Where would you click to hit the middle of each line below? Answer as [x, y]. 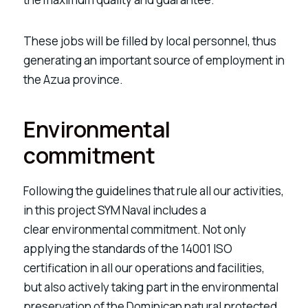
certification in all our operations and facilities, [144, 267]
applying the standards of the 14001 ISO [128, 248]
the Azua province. [73, 80]
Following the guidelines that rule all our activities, [154, 190]
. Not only [222, 229]
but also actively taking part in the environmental [151, 287]
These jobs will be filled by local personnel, [138, 41]
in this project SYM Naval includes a [115, 210]
